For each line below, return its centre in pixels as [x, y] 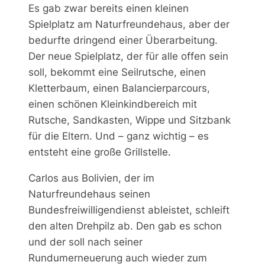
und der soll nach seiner [85, 242]
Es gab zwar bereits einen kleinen [109, 8]
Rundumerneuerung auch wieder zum [118, 258]
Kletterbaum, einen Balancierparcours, [119, 88]
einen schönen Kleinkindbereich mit [113, 104]
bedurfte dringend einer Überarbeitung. [123, 40]
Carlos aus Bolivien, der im [91, 178]
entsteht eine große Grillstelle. [100, 152]
